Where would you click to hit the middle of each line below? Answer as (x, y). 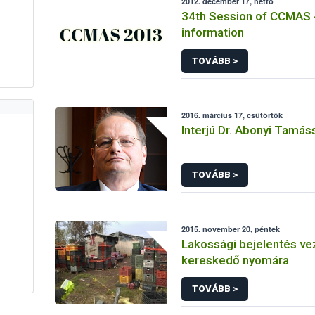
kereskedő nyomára (236, 260)
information (213, 32)
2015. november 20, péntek (231, 229)
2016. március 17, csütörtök (232, 115)
